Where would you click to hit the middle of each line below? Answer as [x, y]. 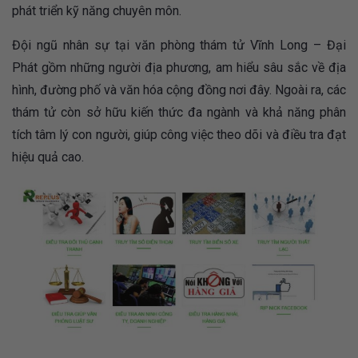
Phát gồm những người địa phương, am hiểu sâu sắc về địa [179, 68]
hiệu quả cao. [48, 157]
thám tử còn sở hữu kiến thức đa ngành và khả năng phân [179, 113]
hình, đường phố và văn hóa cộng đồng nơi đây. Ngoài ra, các [179, 90]
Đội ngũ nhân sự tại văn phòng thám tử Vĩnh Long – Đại [179, 46]
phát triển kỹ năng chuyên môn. [97, 11]
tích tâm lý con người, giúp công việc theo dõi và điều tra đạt [179, 135]
